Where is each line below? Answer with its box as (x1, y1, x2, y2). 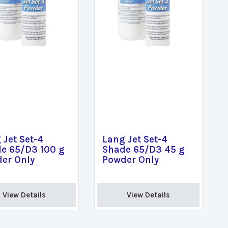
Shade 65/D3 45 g (102, 144, 185, 155)
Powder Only (102, 154, 159, 165)
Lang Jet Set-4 (102, 134, 167, 145)
